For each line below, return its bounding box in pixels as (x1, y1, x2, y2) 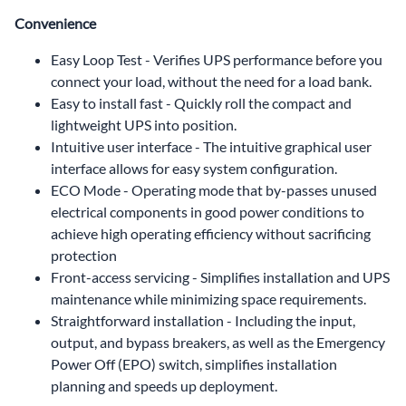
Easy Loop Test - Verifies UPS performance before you (51, 50, 382, 68)
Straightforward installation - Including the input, (51, 311, 355, 329)
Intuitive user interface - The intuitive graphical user (51, 137, 372, 155)
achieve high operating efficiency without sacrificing (51, 224, 371, 242)
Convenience (14, 14, 96, 32)
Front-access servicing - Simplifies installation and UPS (51, 267, 390, 285)
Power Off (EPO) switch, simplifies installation (51, 354, 337, 372)
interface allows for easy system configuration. (51, 159, 337, 177)
